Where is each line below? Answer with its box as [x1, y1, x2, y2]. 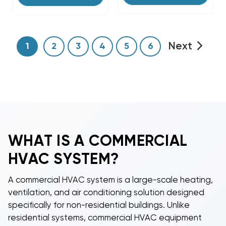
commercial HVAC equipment [88, 213, 202, 222]
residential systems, [8, 213, 88, 222]
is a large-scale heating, [115, 176, 213, 185]
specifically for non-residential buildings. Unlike [8, 201, 190, 210]
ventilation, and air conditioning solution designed [8, 188, 204, 197]
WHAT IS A [8, 134, 89, 149]
